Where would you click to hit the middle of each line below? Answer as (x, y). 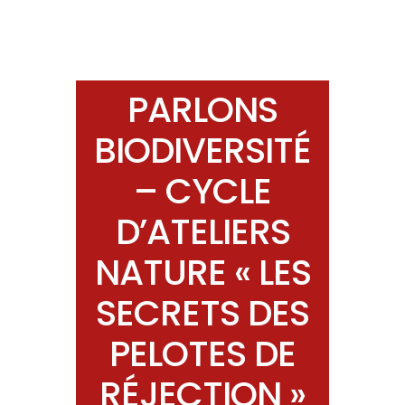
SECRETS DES (202, 314)
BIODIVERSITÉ (202, 151)
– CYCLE (202, 192)
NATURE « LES (202, 273)
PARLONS (202, 110)
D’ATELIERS (202, 232)
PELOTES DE (202, 354)
